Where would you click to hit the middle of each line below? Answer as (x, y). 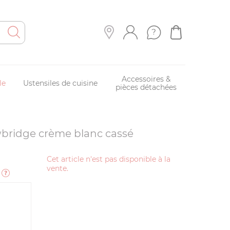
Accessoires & (146, 79)
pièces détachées (146, 87)
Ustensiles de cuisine (61, 83)
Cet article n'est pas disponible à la (109, 159)
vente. (57, 168)
